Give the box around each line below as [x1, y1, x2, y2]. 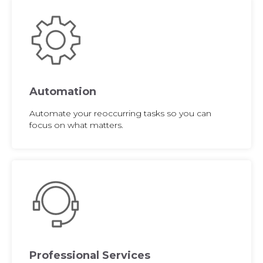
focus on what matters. [29, 120, 123, 131]
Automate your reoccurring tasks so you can [29, 108, 211, 119]
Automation [29, 85, 96, 99]
